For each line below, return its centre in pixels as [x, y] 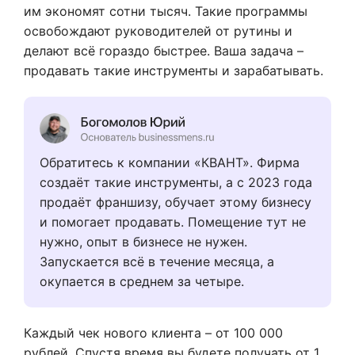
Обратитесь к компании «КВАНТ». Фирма [170, 162]
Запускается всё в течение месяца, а [157, 261]
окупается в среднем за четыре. [142, 281]
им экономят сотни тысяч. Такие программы [166, 11]
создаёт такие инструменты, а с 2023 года [176, 182]
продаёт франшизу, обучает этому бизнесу [176, 202]
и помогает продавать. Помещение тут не [173, 221]
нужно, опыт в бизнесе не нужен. [143, 241]
